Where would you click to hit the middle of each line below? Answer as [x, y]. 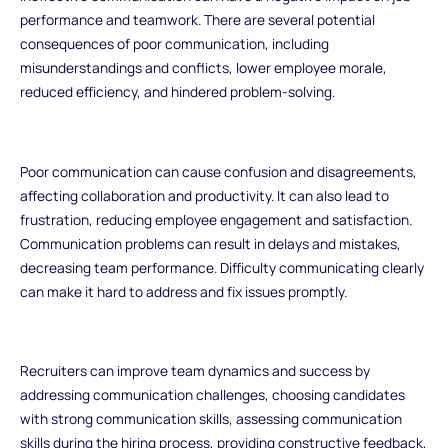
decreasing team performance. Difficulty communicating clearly [221, 267]
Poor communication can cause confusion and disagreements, [218, 171]
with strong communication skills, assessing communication [210, 419]
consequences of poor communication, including [174, 44]
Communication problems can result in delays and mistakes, [210, 243]
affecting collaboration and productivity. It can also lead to [204, 195]
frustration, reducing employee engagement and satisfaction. [215, 219]
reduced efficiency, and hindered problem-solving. [178, 92]
